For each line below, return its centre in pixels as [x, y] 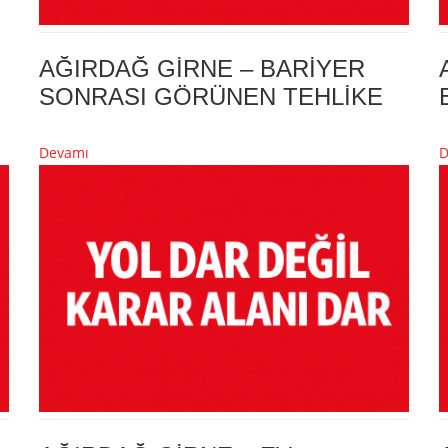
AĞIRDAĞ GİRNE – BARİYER [202, 69]
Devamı [64, 153]
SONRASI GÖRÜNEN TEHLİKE [211, 97]
